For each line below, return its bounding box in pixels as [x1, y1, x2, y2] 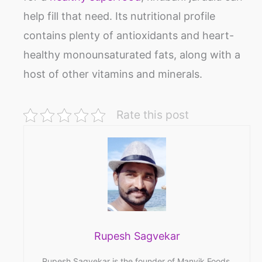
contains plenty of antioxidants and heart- [23, 29, 234, 42]
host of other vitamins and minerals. [23, 68, 202, 81]
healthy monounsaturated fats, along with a [23, 49, 240, 61]
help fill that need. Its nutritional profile [23, 10, 215, 23]
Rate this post [116, 108, 189, 122]
